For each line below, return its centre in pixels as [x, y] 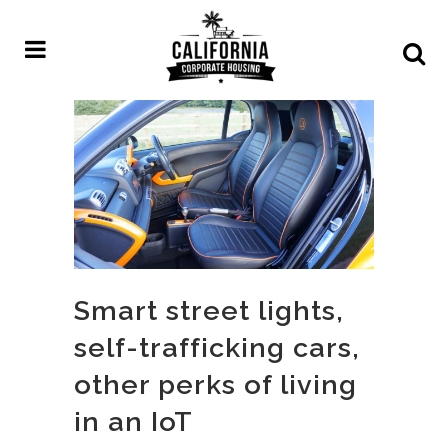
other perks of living [215, 384]
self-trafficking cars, [217, 347]
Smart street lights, [209, 310]
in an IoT [133, 421]
